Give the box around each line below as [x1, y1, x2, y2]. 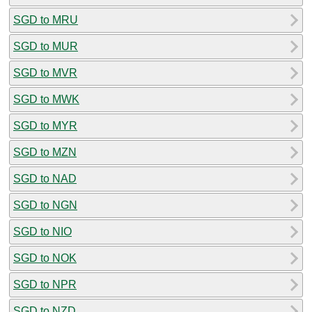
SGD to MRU [13, 13, 78, 26]
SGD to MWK [13, 93, 79, 105]
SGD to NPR [13, 278, 77, 290]
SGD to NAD [13, 172, 77, 185]
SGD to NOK [13, 251, 77, 264]
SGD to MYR [13, 119, 77, 132]
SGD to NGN [13, 198, 77, 211]
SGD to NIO [13, 225, 72, 237]
